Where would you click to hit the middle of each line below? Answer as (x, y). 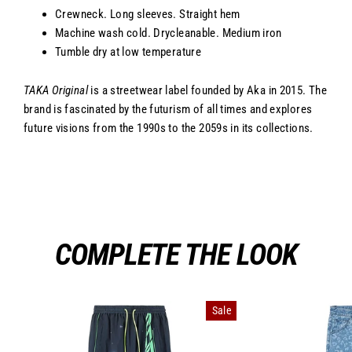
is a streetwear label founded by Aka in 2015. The (207, 90)
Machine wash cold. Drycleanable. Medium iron (169, 33)
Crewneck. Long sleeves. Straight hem (148, 14)
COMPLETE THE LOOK (176, 254)
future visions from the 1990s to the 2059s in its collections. (169, 128)
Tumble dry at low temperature (128, 51)
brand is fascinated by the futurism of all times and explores (168, 109)
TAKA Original (56, 90)
